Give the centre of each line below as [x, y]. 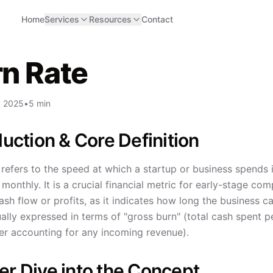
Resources [110, 19]
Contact [157, 19]
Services [62, 19]
